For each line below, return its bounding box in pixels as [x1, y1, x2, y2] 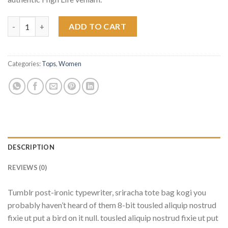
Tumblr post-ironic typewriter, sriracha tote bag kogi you [8, 187, 206, 197]
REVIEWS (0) [8, 163, 47, 172]
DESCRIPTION [8, 143, 54, 152]
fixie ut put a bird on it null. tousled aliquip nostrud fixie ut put [8, 213, 218, 223]
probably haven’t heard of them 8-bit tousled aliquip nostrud [8, 200, 216, 210]
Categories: [8, 60, 42, 68]
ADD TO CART [69, 21, 127, 32]
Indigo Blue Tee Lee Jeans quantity [7, 17, 127, 26]
